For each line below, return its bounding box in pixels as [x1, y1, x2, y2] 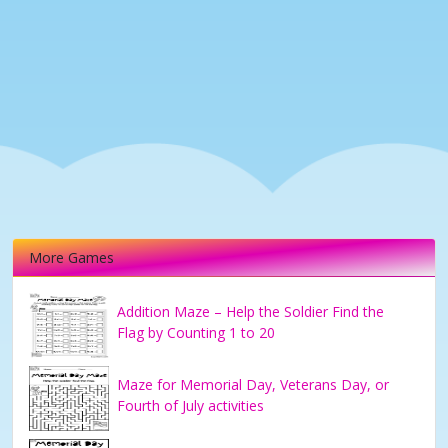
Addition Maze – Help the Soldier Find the [117, 302, 384, 322]
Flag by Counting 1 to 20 [117, 323, 275, 343]
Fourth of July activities [117, 396, 264, 416]
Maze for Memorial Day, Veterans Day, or [117, 375, 389, 395]
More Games [29, 248, 114, 268]
